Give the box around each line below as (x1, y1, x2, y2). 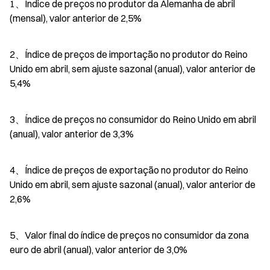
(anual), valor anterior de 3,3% (10, 127, 134, 140)
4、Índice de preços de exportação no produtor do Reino (10, 163, 248, 176)
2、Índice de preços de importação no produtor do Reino (10, 48, 248, 60)
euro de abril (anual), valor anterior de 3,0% (10, 243, 187, 256)
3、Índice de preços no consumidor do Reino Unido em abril (10, 113, 256, 125)
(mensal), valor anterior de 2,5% (10, 11, 142, 24)
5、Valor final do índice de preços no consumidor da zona (10, 228, 249, 241)
